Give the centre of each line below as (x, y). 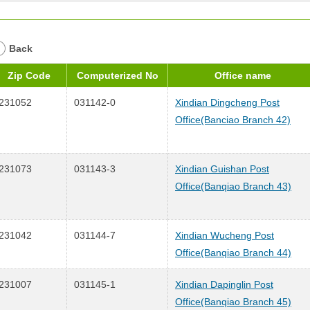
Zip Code (29, 75)
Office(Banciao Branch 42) (233, 119)
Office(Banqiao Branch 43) (233, 186)
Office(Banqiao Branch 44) (233, 252)
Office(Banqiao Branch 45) (233, 301)
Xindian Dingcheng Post (227, 102)
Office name (243, 75)
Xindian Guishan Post (222, 168)
